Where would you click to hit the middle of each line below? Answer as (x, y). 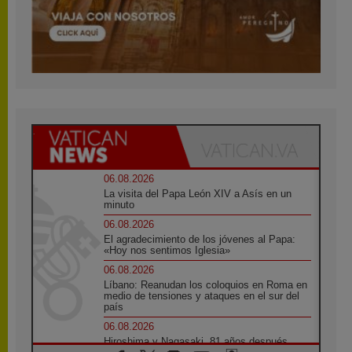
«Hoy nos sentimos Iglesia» (167, 250)
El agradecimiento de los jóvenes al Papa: (200, 239)
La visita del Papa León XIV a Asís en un (198, 193)
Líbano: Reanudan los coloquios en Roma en (206, 284)
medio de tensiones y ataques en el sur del (202, 295)
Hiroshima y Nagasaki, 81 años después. (198, 341)
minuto (119, 204)
